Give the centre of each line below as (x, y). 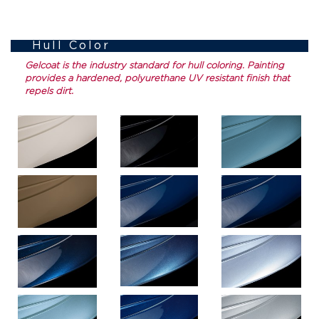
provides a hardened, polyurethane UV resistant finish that (157, 78)
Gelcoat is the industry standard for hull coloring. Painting (155, 65)
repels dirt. (51, 91)
